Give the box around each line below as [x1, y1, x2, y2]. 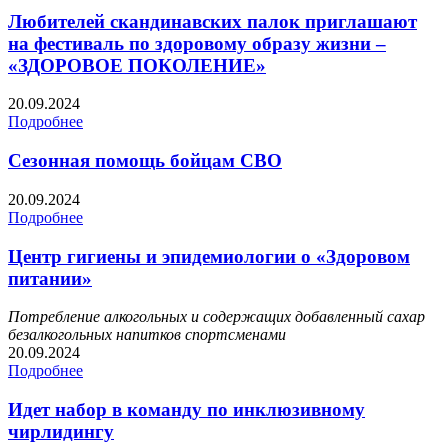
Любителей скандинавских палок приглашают [8, 10, 417, 32]
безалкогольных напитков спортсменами [8, 326, 286, 344]
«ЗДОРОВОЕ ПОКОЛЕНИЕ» [8, 54, 266, 76]
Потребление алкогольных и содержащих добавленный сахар [8, 308, 425, 326]
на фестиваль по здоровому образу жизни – [8, 32, 386, 54]
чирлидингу [8, 420, 114, 442]
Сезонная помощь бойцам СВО [8, 150, 282, 172]
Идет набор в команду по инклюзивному [8, 398, 365, 420]
